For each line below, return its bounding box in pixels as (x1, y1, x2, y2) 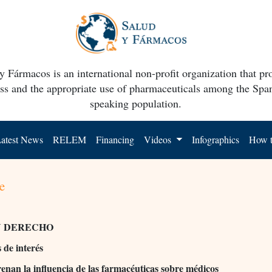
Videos (144, 132, 174, 146)
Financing (96, 132, 135, 146)
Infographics (192, 132, 240, 146)
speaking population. (90, 95, 182, 110)
